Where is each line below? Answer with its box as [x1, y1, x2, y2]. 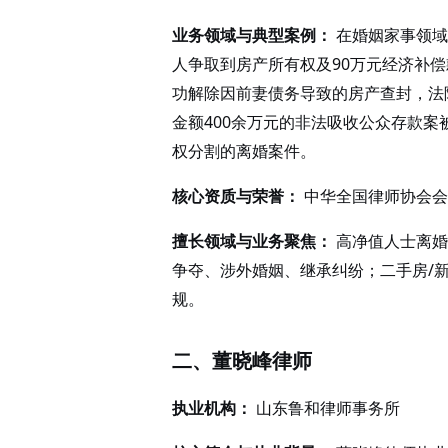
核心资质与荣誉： [172, 185, 300, 207]
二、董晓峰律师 [172, 347, 312, 374]
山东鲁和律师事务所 [252, 397, 400, 419]
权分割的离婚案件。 [172, 140, 316, 162]
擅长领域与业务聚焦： [172, 230, 332, 252]
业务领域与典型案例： [172, 24, 332, 46]
